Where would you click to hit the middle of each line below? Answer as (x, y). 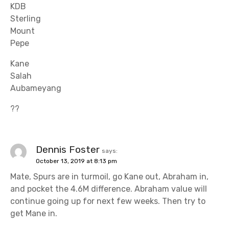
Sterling (26, 19)
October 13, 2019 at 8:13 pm (76, 161)
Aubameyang (36, 88)
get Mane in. (34, 214)
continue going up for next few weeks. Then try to (108, 201)
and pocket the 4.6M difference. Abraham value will (109, 189)
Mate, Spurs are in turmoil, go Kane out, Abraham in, (109, 177)
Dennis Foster (68, 150)
